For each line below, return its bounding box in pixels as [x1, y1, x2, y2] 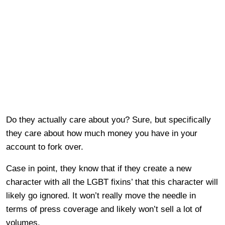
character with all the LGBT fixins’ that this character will [6, 177, 218, 187]
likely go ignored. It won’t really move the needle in [6, 191, 196, 201]
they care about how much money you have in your [6, 129, 197, 139]
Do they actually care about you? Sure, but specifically [6, 115, 211, 125]
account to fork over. [6, 142, 83, 152]
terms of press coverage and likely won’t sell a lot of [6, 204, 202, 214]
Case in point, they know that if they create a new [6, 164, 191, 174]
